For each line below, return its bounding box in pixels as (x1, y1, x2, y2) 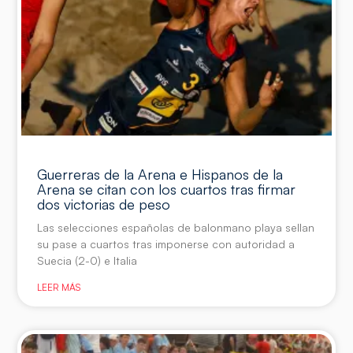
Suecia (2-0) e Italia (37, 253, 138, 267)
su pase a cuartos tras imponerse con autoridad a (37, 236, 295, 251)
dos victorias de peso (37, 195, 171, 213)
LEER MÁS (37, 281, 81, 293)
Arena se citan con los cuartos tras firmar (37, 180, 296, 198)
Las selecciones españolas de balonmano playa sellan (37, 220, 315, 234)
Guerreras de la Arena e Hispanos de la (37, 165, 284, 183)
